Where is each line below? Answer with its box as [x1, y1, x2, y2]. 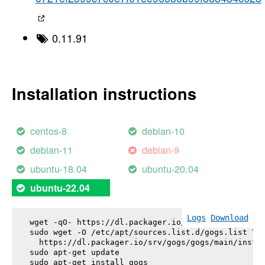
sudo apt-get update [30, 247, 119, 257]
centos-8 [30, 124, 67, 138]
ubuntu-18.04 [30, 161, 88, 176]
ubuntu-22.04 [30, 181, 91, 195]
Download [211, 212, 248, 222]
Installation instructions [12, 82, 196, 105]
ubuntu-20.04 [142, 161, 199, 176]
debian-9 [142, 143, 180, 157]
